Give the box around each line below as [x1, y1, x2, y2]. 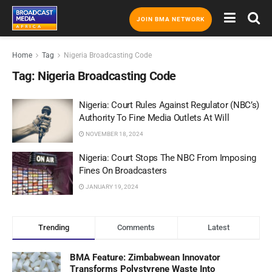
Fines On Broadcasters [79, 165, 167, 176]
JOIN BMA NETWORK [137, 16, 205, 22]
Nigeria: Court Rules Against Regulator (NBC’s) [79, 100, 260, 110]
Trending [38, 223, 69, 232]
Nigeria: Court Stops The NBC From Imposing [79, 152, 256, 163]
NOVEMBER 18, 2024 [84, 131, 143, 137]
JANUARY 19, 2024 [84, 183, 138, 190]
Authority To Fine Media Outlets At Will [79, 112, 229, 123]
